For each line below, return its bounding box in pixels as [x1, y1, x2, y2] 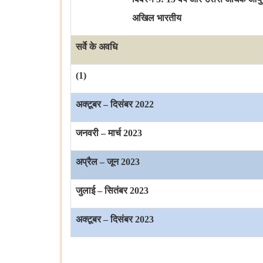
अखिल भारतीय [132, 13, 181, 23]
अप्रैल [76, 157, 97, 167]
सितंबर [104, 186, 127, 196]
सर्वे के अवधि [76, 42, 117, 52]
